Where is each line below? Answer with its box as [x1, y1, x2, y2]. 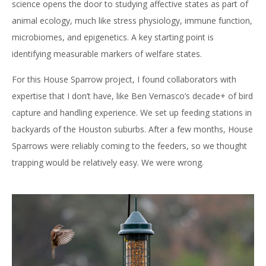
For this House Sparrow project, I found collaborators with [12, 74, 236, 85]
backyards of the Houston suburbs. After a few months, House [12, 123, 253, 135]
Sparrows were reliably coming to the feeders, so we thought [12, 140, 247, 151]
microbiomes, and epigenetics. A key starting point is [12, 31, 214, 43]
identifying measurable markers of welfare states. [12, 48, 202, 59]
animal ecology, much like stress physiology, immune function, [12, 15, 252, 26]
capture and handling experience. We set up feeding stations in [12, 107, 252, 118]
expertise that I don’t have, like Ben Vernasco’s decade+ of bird [12, 90, 253, 102]
